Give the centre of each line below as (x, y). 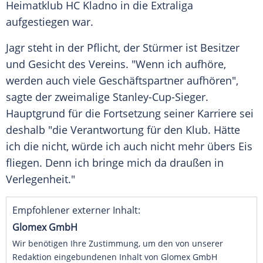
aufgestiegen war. (50, 22)
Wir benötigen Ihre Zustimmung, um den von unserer (118, 244)
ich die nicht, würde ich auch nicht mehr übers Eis (129, 146)
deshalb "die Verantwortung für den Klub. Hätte (123, 130)
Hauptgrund (36, 114)
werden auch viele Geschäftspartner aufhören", (122, 81)
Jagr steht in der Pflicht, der (74, 48)
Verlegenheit (37, 179)
